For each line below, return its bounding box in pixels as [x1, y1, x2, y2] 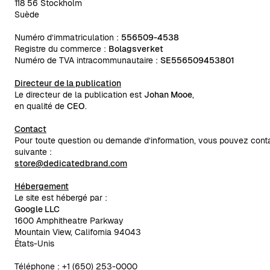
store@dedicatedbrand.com [14, 158, 127, 169]
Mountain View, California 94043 [14, 227, 141, 237]
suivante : [14, 146, 52, 157]
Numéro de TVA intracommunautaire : [14, 55, 160, 66]
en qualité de [14, 101, 67, 111]
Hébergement [14, 181, 69, 192]
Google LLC [14, 204, 60, 215]
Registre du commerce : [14, 43, 108, 54]
